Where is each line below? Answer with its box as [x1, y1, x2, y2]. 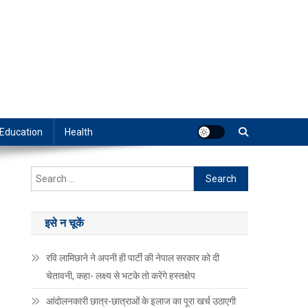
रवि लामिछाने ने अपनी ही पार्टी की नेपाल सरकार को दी [46, 252, 220, 264]
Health [65, 126, 93, 138]
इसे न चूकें [45, 217, 85, 230]
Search [193, 168, 225, 180]
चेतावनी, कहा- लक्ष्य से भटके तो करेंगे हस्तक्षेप [46, 270, 196, 282]
